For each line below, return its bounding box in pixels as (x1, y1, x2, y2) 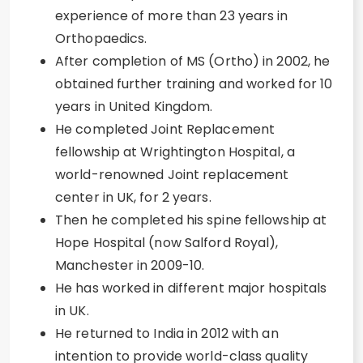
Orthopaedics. (55, 29, 147, 48)
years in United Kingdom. (55, 97, 213, 116)
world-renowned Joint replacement (55, 165, 289, 184)
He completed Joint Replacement (55, 120, 275, 139)
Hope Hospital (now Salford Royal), (55, 233, 279, 252)
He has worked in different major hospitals (55, 279, 327, 297)
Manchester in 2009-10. (55, 256, 205, 275)
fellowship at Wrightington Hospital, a (55, 143, 295, 161)
